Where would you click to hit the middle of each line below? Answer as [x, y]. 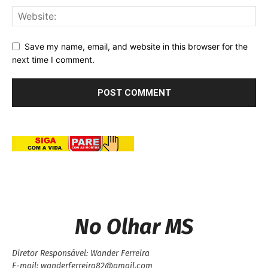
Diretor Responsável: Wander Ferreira [81, 253]
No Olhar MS [134, 226]
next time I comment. [53, 60]
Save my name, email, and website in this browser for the [136, 46]
